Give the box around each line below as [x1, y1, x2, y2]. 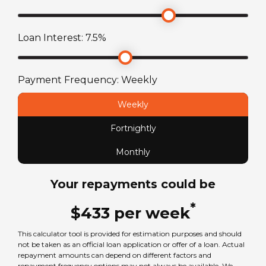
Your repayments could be [50, 177, 216, 192]
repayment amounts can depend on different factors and [18, 251, 211, 260]
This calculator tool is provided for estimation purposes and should [18, 229, 242, 239]
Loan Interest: [18, 32, 85, 44]
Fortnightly [110, 123, 156, 134]
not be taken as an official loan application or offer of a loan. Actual [18, 240, 245, 249]
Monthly [116, 147, 150, 158]
